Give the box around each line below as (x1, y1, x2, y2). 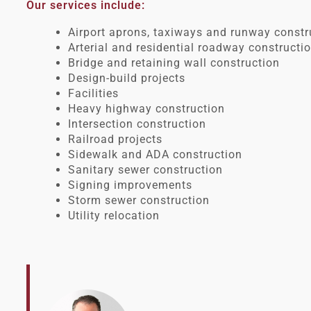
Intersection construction (68, 117, 210, 131)
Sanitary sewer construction (68, 163, 223, 177)
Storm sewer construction (68, 194, 210, 208)
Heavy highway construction (68, 102, 225, 116)
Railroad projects (68, 133, 162, 146)
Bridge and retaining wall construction (68, 56, 280, 70)
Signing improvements (68, 178, 196, 192)
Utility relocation (68, 209, 160, 223)
